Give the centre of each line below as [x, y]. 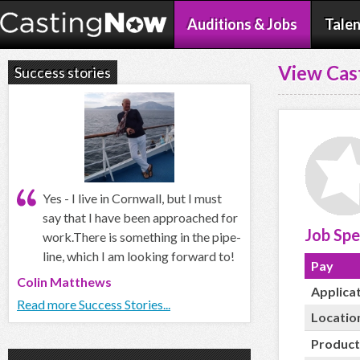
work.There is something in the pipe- [142, 237]
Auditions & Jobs [242, 24]
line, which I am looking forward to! [139, 256]
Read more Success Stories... [94, 304]
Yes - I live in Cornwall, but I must [132, 198]
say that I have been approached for [140, 217]
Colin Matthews [64, 282]
